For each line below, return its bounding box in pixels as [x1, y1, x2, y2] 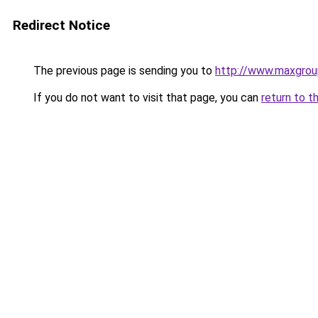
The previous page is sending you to [31, 64, 215, 77]
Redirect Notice [13, 17, 110, 33]
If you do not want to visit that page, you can [31, 91, 261, 104]
